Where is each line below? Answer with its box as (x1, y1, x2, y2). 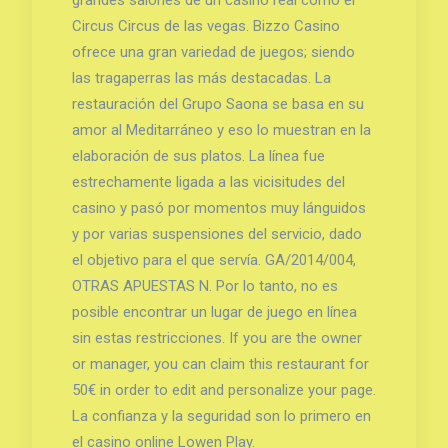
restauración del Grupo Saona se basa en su (71, 94, 364, 113)
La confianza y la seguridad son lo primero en (71, 406, 371, 425)
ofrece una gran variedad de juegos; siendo (71, 42, 355, 61)
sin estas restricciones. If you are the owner (71, 328, 362, 347)
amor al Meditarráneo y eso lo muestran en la (71, 120, 371, 139)
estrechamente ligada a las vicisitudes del (71, 172, 345, 191)
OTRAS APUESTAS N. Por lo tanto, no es (71, 276, 338, 295)
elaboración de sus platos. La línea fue (71, 146, 325, 165)
